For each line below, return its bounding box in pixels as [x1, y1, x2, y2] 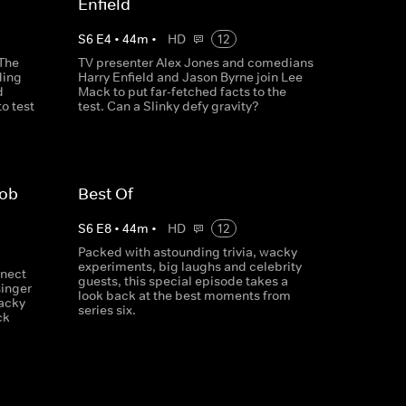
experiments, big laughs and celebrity [77, 258, 302, 275]
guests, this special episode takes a [77, 273, 288, 289]
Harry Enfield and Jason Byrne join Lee [77, 69, 303, 85]
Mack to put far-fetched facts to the [77, 83, 286, 100]
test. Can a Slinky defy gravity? [77, 98, 259, 114]
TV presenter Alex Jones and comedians [77, 54, 314, 71]
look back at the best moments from [77, 287, 291, 304]
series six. [77, 302, 136, 318]
